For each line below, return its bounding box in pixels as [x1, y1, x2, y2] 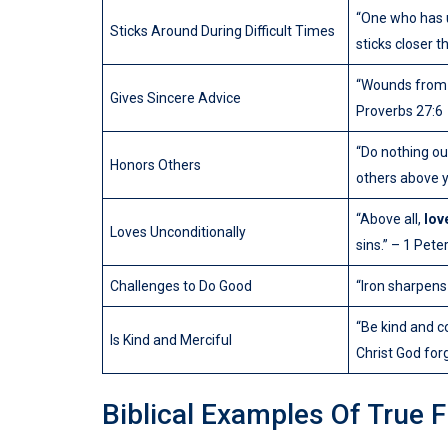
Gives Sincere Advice [110, 90, 241, 107]
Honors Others [110, 157, 201, 174]
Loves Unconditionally [110, 224, 246, 241]
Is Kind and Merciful [110, 332, 232, 349]
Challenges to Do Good [110, 278, 252, 295]
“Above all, [356, 211, 424, 228]
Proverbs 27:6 [356, 103, 443, 120]
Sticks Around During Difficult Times [110, 23, 335, 40]
